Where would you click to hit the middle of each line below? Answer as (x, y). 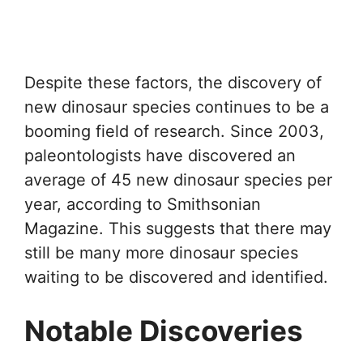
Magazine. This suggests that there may (178, 228)
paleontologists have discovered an (160, 155)
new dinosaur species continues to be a (177, 107)
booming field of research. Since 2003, (174, 131)
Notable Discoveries (164, 330)
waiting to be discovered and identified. (176, 277)
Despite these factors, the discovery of (173, 82)
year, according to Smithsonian (143, 204)
